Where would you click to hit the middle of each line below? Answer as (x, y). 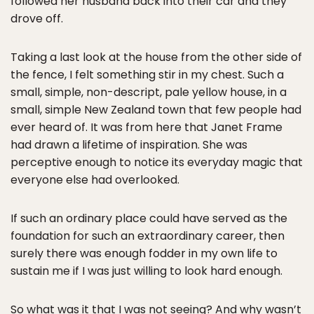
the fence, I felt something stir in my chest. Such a (147, 75)
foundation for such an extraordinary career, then (148, 236)
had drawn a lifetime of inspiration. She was (129, 145)
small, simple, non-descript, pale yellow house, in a (149, 92)
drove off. (37, 19)
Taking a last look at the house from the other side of (156, 57)
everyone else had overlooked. (95, 180)
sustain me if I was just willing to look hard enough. (146, 271)
